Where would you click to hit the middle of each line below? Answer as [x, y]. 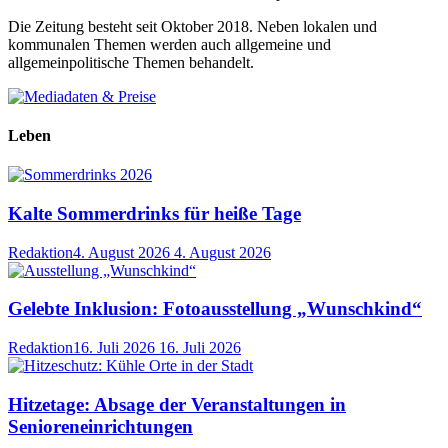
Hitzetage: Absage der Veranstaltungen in [177, 404]
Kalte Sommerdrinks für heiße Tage [154, 214]
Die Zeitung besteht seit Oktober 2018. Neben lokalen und [192, 26]
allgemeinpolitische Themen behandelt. [131, 62]
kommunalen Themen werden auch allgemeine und [169, 44]
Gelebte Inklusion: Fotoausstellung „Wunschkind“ [215, 309]
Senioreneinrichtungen [100, 426]
